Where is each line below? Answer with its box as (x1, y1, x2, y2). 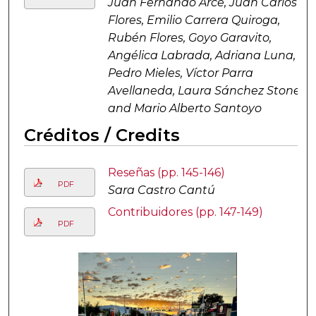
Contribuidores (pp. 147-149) (107, 205, 263, 219)
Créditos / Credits (23, 125, 180, 146)
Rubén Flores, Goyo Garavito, (107, 31, 272, 45)
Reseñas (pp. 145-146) (107, 166, 225, 180)
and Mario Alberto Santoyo (107, 102, 262, 116)
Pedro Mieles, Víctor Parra (107, 66, 253, 80)
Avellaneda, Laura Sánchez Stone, (107, 84, 303, 98)
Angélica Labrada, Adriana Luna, (107, 49, 296, 63)
